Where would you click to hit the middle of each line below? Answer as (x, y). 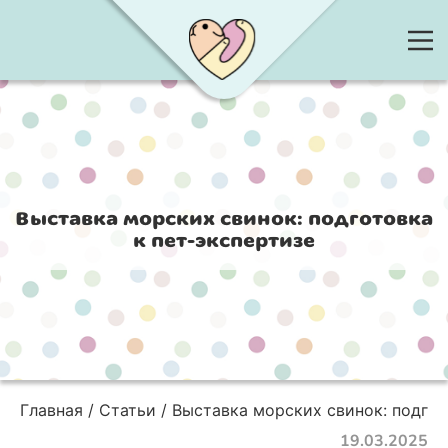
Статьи (127, 410)
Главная (51, 410)
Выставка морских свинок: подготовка (224, 219)
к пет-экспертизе (224, 241)
